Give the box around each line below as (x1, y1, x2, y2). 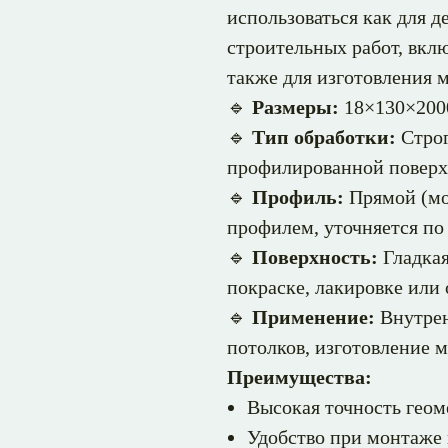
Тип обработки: (252, 126, 396, 148)
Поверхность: (252, 246, 378, 268)
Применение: (252, 306, 375, 328)
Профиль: (252, 186, 344, 208)
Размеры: (252, 96, 339, 118)
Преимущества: (227, 366, 372, 388)
